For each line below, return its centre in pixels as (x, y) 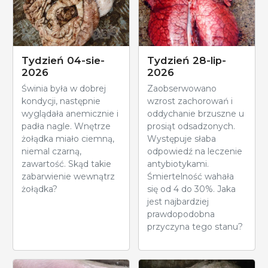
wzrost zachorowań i (190, 101)
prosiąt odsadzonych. (191, 127)
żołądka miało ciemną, (68, 139)
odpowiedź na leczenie (195, 152)
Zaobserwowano (182, 89)
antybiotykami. (178, 164)
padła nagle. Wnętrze (66, 127)
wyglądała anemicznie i (70, 114)
